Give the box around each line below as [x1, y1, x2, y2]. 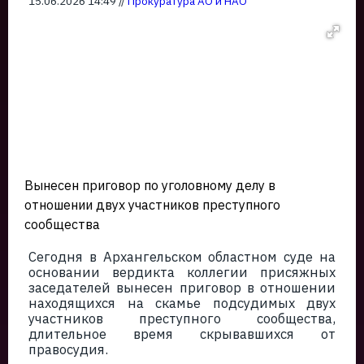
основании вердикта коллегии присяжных [28, 263, 336, 281]
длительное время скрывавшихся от [28, 325, 336, 343]
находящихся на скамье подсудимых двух [28, 294, 336, 312]
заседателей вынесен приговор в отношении [28, 279, 336, 297]
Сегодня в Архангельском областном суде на [28, 248, 336, 266]
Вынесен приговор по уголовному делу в [24, 176, 275, 193]
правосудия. [28, 340, 108, 358]
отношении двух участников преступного [24, 196, 280, 213]
